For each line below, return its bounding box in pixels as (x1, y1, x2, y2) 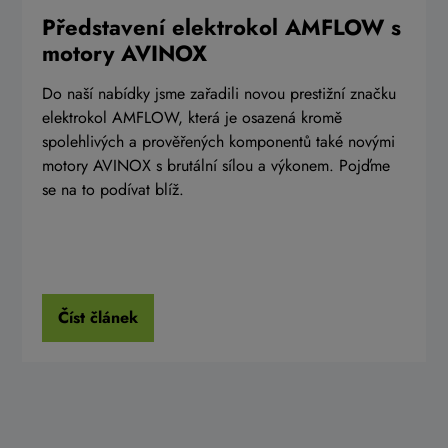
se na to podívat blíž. (41, 177, 184, 201)
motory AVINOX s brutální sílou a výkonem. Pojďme (41, 153, 390, 177)
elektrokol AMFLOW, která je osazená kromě (41, 105, 342, 129)
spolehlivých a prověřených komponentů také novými (41, 129, 395, 153)
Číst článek (57, 306, 138, 330)
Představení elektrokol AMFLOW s (41, 10, 401, 43)
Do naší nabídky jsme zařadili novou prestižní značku (41, 81, 396, 105)
